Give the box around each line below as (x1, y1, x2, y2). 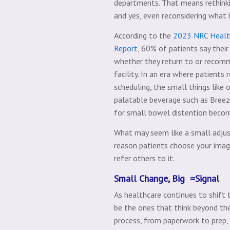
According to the (114, 30, 173, 41)
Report (114, 43, 138, 53)
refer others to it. (114, 152, 175, 163)
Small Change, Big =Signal (114, 172, 219, 184)
